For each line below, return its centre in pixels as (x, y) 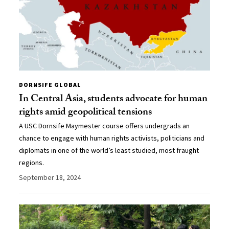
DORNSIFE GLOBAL (50, 84)
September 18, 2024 (50, 177)
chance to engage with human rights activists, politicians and (112, 138)
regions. (32, 162)
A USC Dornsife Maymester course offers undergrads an (105, 125)
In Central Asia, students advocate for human (113, 99)
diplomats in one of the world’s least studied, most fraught (109, 150)
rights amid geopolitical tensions (86, 113)
